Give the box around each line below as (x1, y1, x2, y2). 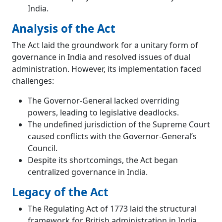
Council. (28, 143, 57, 154)
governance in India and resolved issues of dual (12, 52, 190, 63)
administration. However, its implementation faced (12, 63, 201, 75)
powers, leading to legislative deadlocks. (28, 107, 179, 118)
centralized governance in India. (28, 166, 148, 178)
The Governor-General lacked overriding (28, 95, 179, 107)
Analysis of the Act (12, 21, 115, 37)
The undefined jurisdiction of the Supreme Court (28, 119, 210, 130)
